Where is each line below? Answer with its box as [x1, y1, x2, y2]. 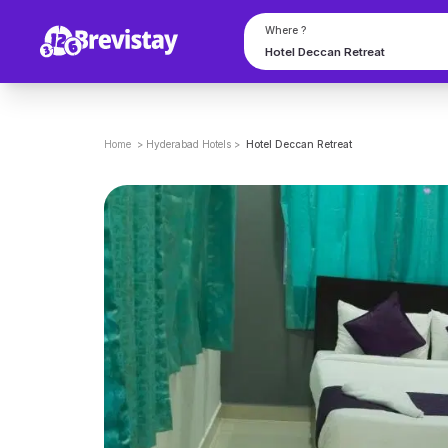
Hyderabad [145, 137, 199, 150]
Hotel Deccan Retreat [245, 137, 352, 150]
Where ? [265, 23, 307, 36]
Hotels [201, 137, 231, 150]
